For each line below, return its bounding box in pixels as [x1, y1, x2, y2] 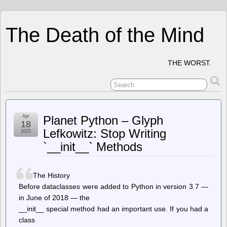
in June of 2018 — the [19, 194, 90, 202]
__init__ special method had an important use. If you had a [19, 205, 208, 213]
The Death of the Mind [6, 24, 204, 46]
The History [32, 171, 70, 179]
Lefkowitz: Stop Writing [43, 127, 166, 140]
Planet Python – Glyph [43, 113, 163, 127]
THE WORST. [168, 59, 211, 67]
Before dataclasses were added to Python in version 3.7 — [19, 182, 208, 191]
